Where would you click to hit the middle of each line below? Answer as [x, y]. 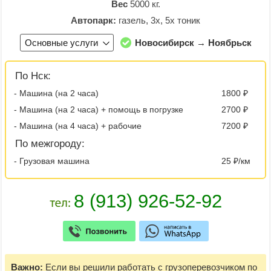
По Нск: [33, 76]
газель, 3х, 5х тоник [158, 20]
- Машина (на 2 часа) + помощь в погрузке [99, 109]
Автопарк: [93, 20]
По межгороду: [50, 143]
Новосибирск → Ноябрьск [193, 42]
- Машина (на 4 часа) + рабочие [78, 126]
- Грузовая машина [52, 161]
